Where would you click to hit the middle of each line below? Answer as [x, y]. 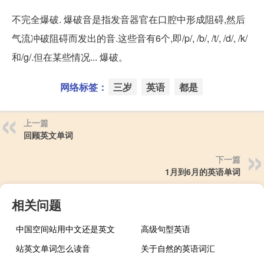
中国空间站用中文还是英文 [65, 228]
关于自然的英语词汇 [178, 248]
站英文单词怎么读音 [53, 248]
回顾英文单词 [48, 135]
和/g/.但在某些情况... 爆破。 [70, 57]
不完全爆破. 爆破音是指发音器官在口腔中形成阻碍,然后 [128, 19]
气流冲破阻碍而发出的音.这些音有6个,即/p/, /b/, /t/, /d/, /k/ [130, 38]
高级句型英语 [166, 228]
